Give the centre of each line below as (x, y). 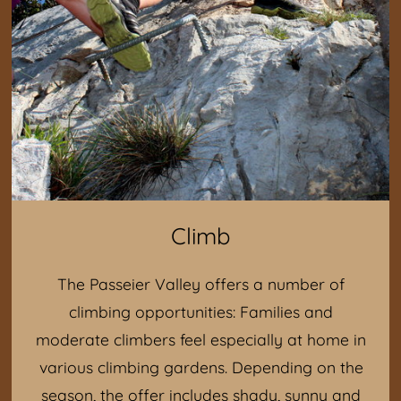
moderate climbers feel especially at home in (201, 339)
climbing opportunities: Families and (201, 311)
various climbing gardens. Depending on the (201, 367)
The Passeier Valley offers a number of (201, 284)
